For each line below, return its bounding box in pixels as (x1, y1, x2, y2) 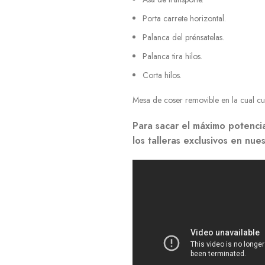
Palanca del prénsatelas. (143, 31, 224, 43)
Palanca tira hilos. (143, 50, 202, 62)
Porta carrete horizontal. (143, 12, 226, 24)
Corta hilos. (143, 69, 182, 81)
